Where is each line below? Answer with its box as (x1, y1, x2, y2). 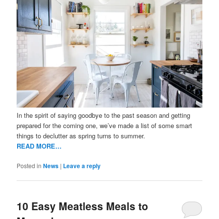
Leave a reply (63, 161, 101, 170)
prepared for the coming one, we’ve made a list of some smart (17, 120, 193, 130)
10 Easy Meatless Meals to (17, 198, 149, 213)
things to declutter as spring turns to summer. (17, 131, 146, 140)
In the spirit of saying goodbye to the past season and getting (17, 110, 191, 120)
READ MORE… (17, 141, 62, 151)
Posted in (17, 161, 42, 170)
